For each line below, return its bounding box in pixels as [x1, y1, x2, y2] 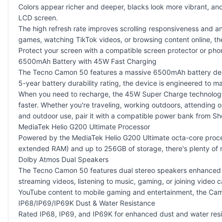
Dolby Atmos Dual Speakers [18, 155, 109, 164]
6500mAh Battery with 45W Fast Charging [18, 56, 157, 65]
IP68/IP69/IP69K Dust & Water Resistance [18, 198, 155, 207]
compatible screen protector [106, 46, 198, 55]
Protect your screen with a [18, 46, 106, 55]
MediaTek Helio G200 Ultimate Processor [18, 122, 150, 131]
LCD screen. [18, 13, 58, 22]
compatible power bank [117, 111, 194, 120]
